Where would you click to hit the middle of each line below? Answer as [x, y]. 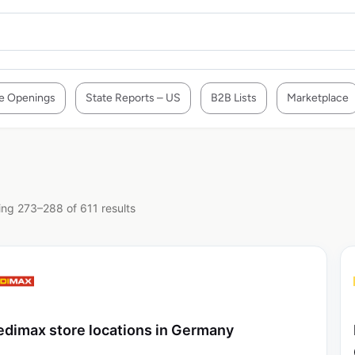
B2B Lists [234, 98]
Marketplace [318, 98]
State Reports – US [133, 98]
